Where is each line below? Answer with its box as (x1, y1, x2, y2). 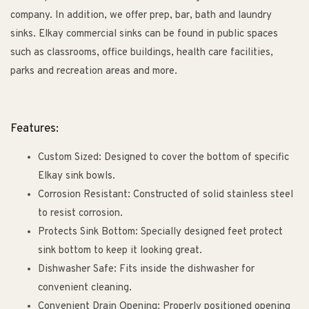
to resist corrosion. (38, 207, 123, 221)
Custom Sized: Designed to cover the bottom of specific (38, 151, 289, 165)
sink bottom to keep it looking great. (38, 244, 202, 258)
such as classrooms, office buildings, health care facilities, (10, 46, 273, 60)
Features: (10, 121, 59, 137)
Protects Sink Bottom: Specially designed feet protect (38, 226, 283, 239)
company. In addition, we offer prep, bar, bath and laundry (10, 9, 272, 23)
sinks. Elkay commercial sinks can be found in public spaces (10, 28, 278, 41)
